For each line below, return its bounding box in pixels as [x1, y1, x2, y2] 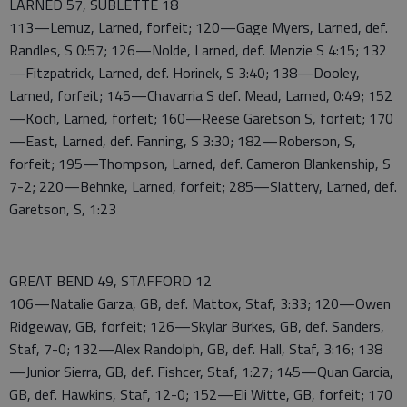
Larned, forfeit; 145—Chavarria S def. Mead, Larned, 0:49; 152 [9, 84, 392, 107]
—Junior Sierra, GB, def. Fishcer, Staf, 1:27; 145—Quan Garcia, [9, 361, 393, 383]
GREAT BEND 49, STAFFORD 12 [9, 270, 212, 293]
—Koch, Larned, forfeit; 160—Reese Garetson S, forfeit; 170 [9, 107, 393, 130]
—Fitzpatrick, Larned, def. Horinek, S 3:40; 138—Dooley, [9, 62, 360, 84]
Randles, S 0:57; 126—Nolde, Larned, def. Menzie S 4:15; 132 [9, 39, 387, 62]
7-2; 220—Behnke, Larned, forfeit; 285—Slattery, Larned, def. [9, 175, 397, 198]
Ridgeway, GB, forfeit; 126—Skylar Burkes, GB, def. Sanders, [9, 315, 384, 338]
